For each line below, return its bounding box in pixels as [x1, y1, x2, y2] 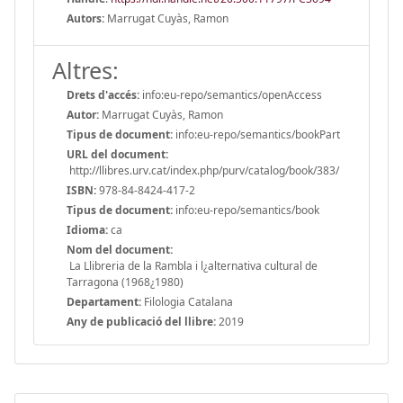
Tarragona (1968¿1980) [67, 273, 184, 290]
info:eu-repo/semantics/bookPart [173, 126, 340, 142]
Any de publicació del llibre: [67, 313, 216, 329]
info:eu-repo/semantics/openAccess [139, 86, 322, 103]
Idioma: [67, 221, 108, 237]
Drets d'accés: [67, 86, 139, 103]
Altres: [52, 54, 119, 85]
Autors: [67, 10, 104, 26]
